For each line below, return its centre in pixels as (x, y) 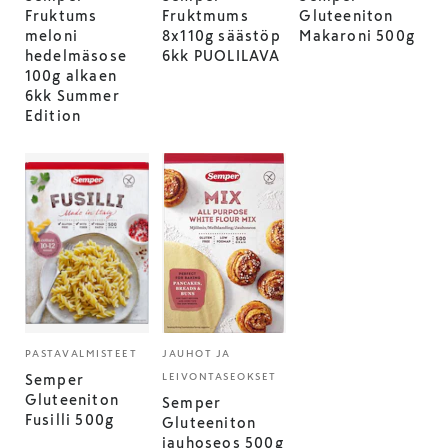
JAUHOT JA (196, 353)
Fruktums (61, 16)
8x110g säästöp (221, 36)
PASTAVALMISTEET (81, 353)
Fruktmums (205, 16)
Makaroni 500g (357, 36)
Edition (53, 116)
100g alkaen (70, 76)
